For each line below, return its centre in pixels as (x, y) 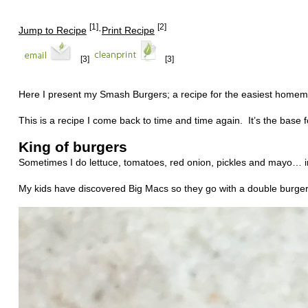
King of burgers (73, 146)
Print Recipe (128, 30)
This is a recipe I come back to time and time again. (130, 120)
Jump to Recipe (52, 30)
